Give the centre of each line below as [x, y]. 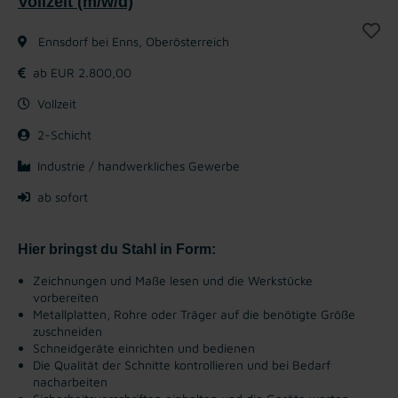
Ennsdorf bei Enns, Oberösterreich [132, 41]
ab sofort [63, 196]
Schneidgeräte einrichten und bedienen [144, 347]
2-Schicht [64, 134]
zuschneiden [68, 330]
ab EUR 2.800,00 [82, 72]
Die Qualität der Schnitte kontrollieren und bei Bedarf [182, 364]
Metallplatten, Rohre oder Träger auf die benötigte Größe [194, 314]
